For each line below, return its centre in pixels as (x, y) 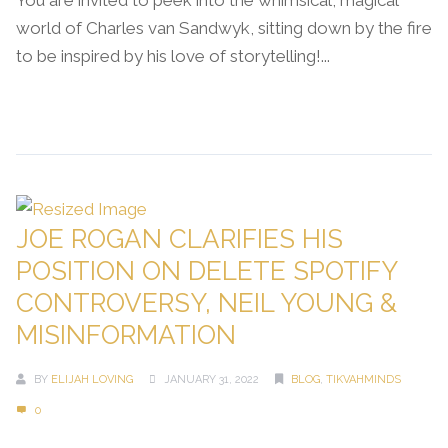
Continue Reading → (94, 100)
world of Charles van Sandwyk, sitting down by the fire (224, 28)
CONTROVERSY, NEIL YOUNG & (206, 303)
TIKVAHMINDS (363, 379)
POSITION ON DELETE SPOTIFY (206, 271)
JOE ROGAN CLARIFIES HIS (179, 239)
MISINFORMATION (126, 335)
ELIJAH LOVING (92, 379)
